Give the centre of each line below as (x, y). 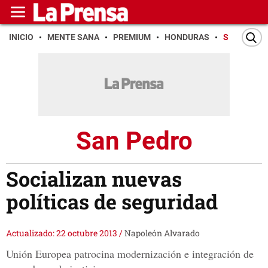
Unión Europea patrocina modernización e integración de (130, 254)
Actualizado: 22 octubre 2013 (63, 233)
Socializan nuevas (94, 179)
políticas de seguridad (112, 202)
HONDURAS (187, 37)
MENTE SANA (73, 37)
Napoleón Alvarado (162, 233)
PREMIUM (132, 37)
